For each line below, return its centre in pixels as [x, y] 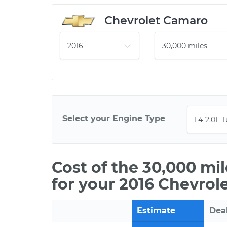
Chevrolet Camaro [156, 21]
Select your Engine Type [114, 118]
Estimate [156, 211]
